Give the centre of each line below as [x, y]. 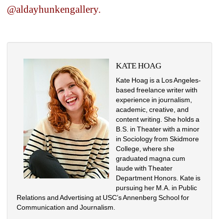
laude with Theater [144, 168]
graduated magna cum [151, 158]
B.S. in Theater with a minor [158, 129]
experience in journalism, [154, 99]
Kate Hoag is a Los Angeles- [159, 80]
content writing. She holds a [158, 119]
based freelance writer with [157, 90]
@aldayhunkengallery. [54, 9]
